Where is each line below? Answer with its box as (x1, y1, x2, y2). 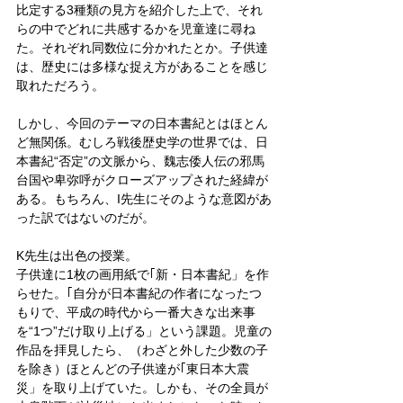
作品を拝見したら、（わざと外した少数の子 (16, 342, 268, 357)
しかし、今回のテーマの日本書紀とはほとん (16, 115, 268, 130)
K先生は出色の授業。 (16, 247, 138, 263)
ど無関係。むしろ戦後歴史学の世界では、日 (16, 134, 268, 149)
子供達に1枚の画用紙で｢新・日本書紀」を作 (16, 266, 269, 282)
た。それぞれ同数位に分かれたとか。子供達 (16, 40, 268, 55)
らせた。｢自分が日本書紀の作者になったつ (16, 285, 262, 300)
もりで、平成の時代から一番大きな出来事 (16, 304, 255, 319)
